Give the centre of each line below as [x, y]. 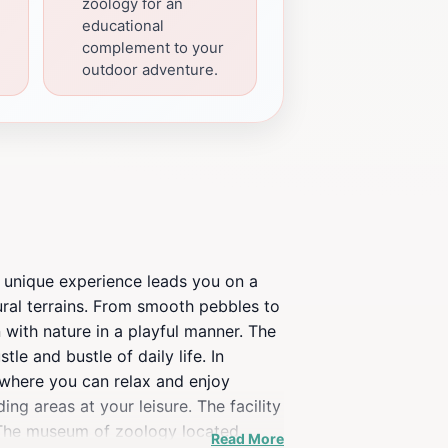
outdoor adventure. [150, 70]
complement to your [153, 48]
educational [123, 26]
